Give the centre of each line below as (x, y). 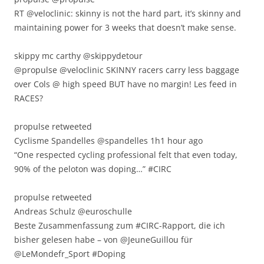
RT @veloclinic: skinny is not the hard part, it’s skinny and (128, 13)
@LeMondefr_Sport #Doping (70, 253)
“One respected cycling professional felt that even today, (126, 154)
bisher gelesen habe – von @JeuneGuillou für (103, 239)
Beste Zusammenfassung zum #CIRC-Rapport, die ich (120, 225)
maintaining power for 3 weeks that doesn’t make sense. (125, 27)
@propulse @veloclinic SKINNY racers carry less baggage (127, 70)
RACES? (29, 98)
